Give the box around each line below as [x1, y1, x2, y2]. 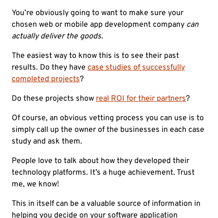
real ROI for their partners [96, 94, 186, 104]
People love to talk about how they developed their [12, 156, 189, 166]
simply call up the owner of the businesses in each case [12, 125, 204, 135]
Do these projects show [12, 94, 96, 104]
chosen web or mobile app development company [12, 20, 186, 30]
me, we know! [12, 180, 59, 190]
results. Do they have [12, 63, 88, 73]
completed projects [12, 74, 80, 85]
